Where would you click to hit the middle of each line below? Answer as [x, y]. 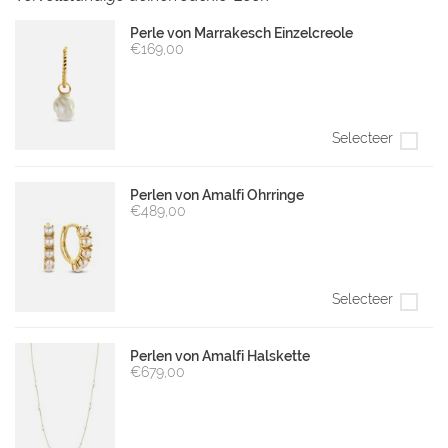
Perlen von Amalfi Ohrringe [217, 194]
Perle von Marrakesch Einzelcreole [241, 33]
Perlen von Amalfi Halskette [220, 355]
